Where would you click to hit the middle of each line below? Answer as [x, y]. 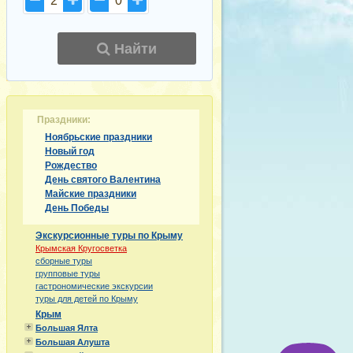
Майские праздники [91, 194]
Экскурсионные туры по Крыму [109, 236]
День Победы [77, 208]
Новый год [70, 151]
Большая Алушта [72, 342]
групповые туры [68, 273]
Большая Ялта [67, 328]
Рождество [71, 165]
